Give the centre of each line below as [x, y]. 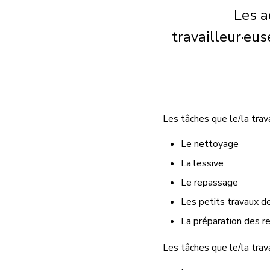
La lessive [202, 163]
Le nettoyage [210, 144]
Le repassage [210, 183]
